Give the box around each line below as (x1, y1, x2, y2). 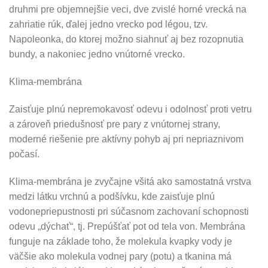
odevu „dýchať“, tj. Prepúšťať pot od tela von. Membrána (9, 221, 245, 232)
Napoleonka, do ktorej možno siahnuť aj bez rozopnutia (9, 34, 243, 45)
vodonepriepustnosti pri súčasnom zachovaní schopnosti (9, 206, 249, 217)
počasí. (9, 149, 39, 159)
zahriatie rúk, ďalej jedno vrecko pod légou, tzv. (9, 19, 208, 30)
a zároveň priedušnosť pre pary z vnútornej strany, (9, 119, 220, 129)
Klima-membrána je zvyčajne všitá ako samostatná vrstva (9, 176, 251, 187)
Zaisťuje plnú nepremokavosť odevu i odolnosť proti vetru (9, 104, 252, 114)
